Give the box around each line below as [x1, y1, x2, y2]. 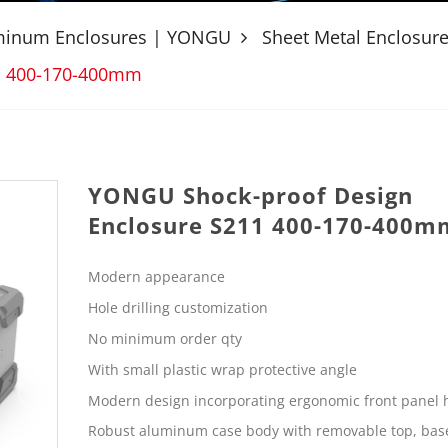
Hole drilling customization [87, 298, 268, 318]
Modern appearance [87, 267, 225, 287]
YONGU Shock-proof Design [87, 180, 413, 210]
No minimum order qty [87, 328, 242, 348]
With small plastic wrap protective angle [87, 359, 361, 379]
